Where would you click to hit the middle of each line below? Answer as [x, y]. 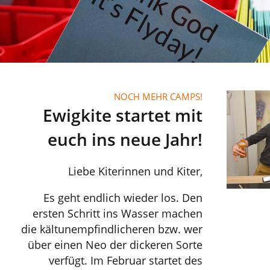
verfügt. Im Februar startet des [126, 260]
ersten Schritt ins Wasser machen [118, 213]
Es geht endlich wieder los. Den [123, 198]
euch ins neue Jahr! [125, 139]
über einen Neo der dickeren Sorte [115, 245]
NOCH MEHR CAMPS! [158, 96]
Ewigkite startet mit [123, 115]
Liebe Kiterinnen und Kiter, [135, 171]
